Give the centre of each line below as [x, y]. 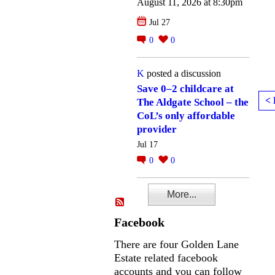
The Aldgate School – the [193, 103]
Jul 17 [147, 145]
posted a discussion [183, 73]
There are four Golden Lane [176, 245]
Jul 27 [160, 22]
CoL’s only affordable [186, 116]
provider [157, 130]
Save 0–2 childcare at [185, 89]
